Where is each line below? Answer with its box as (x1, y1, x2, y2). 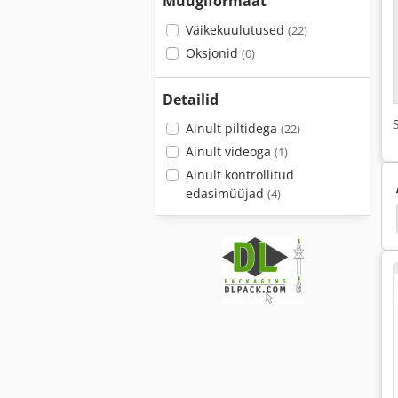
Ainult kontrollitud (185, 166, 294, 183)
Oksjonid (185, 44, 242, 61)
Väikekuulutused (185, 21, 288, 38)
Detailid (163, 90, 219, 109)
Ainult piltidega (185, 120, 281, 137)
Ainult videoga (185, 143, 275, 160)
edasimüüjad (185, 185, 267, 202)
